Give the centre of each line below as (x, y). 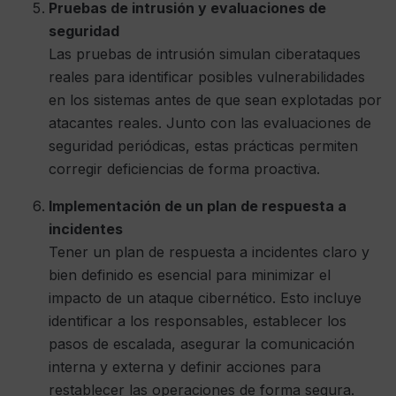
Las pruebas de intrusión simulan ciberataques (205, 54)
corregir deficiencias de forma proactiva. (184, 169)
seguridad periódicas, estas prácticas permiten (203, 146)
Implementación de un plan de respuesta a (198, 206)
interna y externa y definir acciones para (185, 367)
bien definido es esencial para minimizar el (190, 275)
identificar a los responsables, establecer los (198, 321)
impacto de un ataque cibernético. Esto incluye (205, 298)
